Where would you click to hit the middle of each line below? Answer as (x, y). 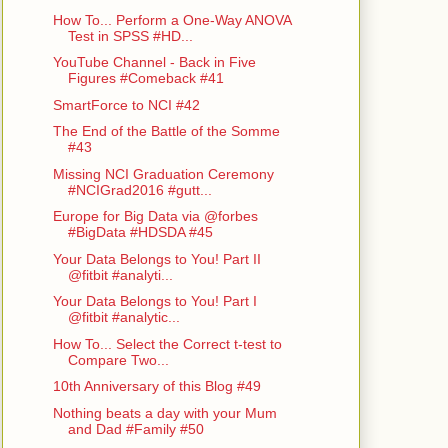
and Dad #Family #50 (135, 428)
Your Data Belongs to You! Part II (156, 258)
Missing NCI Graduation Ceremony (163, 173)
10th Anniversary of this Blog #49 (156, 386)
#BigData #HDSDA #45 (140, 232)
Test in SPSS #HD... (130, 35)
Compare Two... (118, 359)
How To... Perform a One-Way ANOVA (171, 19)
